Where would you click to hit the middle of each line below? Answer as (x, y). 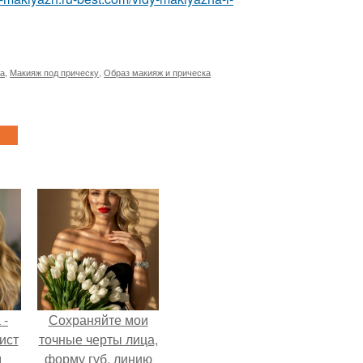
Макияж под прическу (54, 73)
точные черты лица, (98, 340)
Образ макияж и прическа (157, 73)
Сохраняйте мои (98, 320)
